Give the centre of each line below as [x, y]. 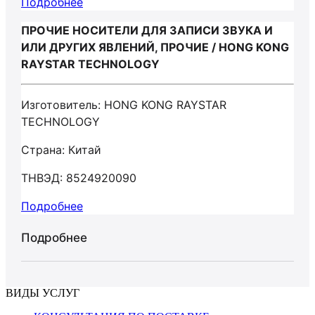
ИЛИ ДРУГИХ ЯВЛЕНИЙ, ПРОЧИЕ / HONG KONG [155, 47]
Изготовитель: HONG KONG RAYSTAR [124, 105]
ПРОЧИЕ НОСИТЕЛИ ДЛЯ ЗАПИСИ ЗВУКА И [147, 30]
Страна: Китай [61, 150]
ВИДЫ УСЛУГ [43, 293]
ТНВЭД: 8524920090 [79, 178]
